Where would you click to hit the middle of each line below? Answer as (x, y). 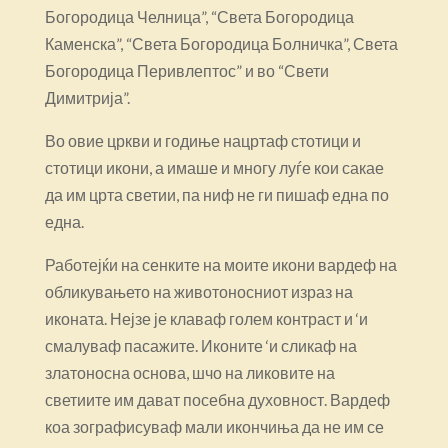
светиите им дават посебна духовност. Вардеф (217, 399)
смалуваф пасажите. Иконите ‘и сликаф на (200, 345)
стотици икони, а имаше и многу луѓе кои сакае (214, 167)
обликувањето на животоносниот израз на (198, 291)
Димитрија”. (87, 97)
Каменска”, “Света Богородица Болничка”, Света (221, 43)
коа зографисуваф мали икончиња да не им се (214, 426)
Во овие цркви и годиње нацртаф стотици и (202, 140)
